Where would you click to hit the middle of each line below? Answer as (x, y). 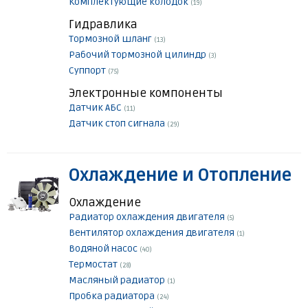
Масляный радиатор (118, 280)
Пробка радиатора (113, 296)
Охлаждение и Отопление (180, 176)
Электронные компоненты (146, 93)
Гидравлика (103, 25)
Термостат (94, 265)
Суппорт (88, 71)
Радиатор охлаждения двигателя (148, 217)
